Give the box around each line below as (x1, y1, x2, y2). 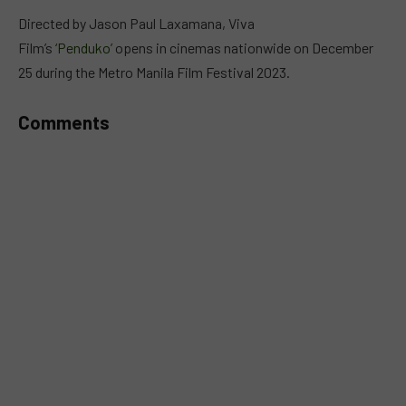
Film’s (18, 38, 53, 56)
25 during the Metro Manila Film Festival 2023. (18, 63, 293, 81)
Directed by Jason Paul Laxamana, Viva (18, 14, 255, 32)
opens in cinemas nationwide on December (115, 38, 373, 56)
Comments (18, 111, 110, 134)
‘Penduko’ (53, 38, 115, 56)
